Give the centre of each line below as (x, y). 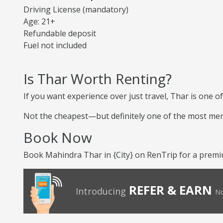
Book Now (58, 137)
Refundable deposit (60, 33)
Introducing (101, 191)
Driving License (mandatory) (76, 9)
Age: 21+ (39, 21)
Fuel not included (55, 45)
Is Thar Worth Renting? (98, 79)
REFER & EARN (170, 190)
